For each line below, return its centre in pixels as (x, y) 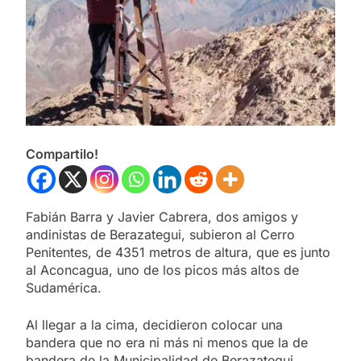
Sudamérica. (64, 287)
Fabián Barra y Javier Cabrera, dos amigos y (162, 216)
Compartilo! (62, 154)
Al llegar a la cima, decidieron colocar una (154, 324)
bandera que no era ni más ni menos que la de (167, 342)
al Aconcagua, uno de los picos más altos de (162, 270)
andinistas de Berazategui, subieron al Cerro (160, 234)
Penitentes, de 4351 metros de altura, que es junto (178, 252)
